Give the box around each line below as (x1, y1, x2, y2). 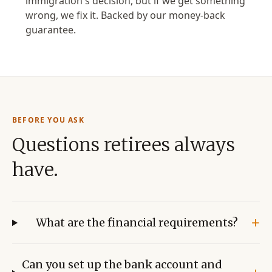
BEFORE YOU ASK (12, 115, 84, 125)
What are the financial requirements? (35, 216, 238, 229)
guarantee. (25, 23, 76, 36)
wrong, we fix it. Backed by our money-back (25, 8, 225, 22)
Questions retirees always (12, 133, 235, 156)
